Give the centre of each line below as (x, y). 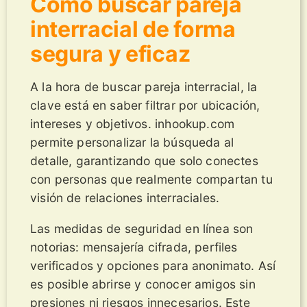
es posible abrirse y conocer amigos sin (143, 284)
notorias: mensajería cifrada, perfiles (134, 247)
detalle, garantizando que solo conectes (144, 161)
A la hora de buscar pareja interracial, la (144, 87)
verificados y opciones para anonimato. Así (153, 265)
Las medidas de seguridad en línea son (142, 228)
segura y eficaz (110, 54)
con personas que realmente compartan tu (151, 180)
